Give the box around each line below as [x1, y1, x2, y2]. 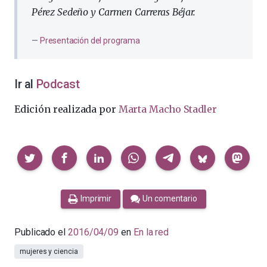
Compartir [14, 146, 54, 157]
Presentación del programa [40, 36, 140, 45]
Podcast [36, 77, 80, 91]
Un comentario [142, 194, 198, 204]
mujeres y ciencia [20, 247, 78, 256]
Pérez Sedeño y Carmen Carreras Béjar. [32, 6, 195, 18]
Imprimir [80, 194, 112, 204]
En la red [133, 226, 169, 238]
